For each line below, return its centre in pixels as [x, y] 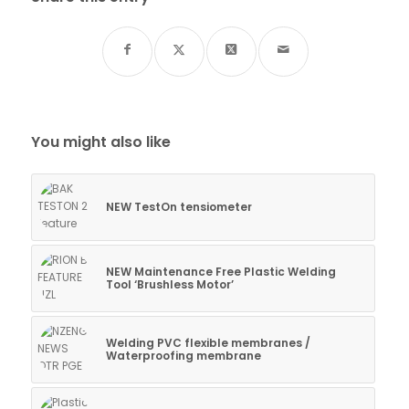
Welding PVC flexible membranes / [208, 343]
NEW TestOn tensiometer [178, 207]
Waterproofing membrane [183, 356]
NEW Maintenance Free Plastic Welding [220, 272]
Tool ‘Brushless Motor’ [169, 285]
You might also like [100, 142]
